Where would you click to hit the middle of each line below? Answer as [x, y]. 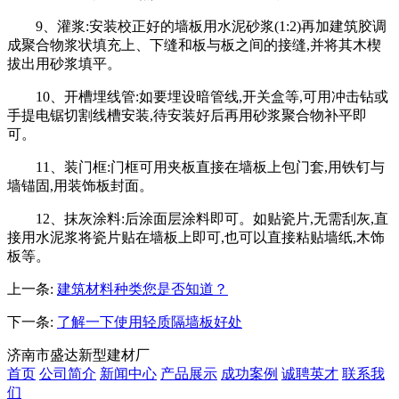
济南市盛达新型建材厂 [78, 354]
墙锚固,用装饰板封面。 [80, 185]
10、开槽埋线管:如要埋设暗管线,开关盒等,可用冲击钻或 [212, 96]
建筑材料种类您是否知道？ [142, 289]
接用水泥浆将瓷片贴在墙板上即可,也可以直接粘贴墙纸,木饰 [196, 237]
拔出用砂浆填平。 [64, 63]
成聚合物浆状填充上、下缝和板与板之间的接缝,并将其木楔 [194, 45]
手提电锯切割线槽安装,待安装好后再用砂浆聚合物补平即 [187, 115]
